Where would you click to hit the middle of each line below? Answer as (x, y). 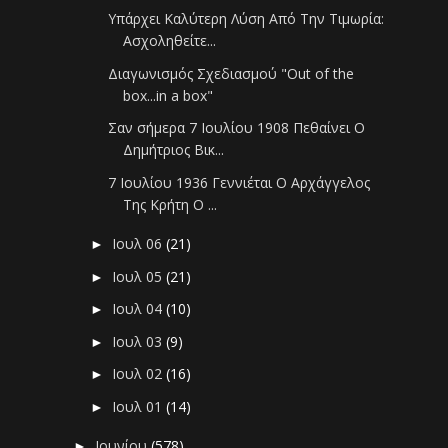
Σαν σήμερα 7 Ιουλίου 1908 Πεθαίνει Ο (237, 128)
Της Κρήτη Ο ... (170, 204)
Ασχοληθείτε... (170, 41)
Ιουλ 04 (139, 309)
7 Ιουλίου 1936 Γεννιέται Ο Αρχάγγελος (239, 182)
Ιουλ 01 (139, 406)
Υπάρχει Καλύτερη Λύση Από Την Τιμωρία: (246, 19)
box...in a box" (168, 95)
